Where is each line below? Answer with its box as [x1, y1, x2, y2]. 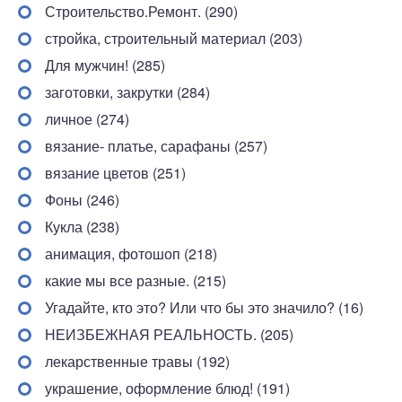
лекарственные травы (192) [45, 351, 230, 371]
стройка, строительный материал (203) [45, 28, 302, 48]
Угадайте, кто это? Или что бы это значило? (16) [45, 297, 363, 318]
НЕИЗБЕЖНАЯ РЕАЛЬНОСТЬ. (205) [45, 324, 293, 345]
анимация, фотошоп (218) [45, 243, 217, 264]
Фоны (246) [45, 189, 119, 210]
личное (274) [45, 109, 129, 129]
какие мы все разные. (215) [45, 270, 226, 291]
